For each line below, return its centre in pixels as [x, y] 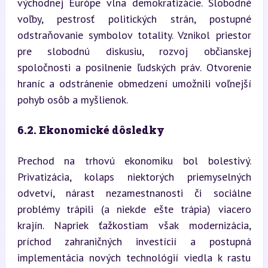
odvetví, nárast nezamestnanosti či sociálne [134, 193]
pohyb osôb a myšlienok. [72, 99]
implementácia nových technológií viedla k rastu [134, 257]
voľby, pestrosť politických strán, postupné [134, 19]
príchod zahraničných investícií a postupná [134, 241]
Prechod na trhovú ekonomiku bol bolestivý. [134, 160]
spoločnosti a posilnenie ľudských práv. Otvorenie [134, 67]
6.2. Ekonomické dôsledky [91, 130]
